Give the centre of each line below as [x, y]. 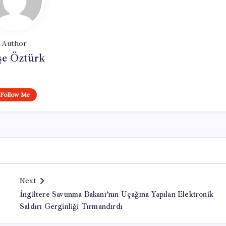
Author [15, 43]
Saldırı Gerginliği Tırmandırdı [71, 207]
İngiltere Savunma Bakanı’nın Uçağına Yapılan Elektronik [117, 194]
